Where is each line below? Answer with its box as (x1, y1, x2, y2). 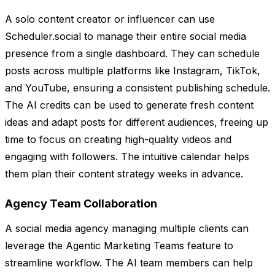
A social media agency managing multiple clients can (5, 222, 249, 235)
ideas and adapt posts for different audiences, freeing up (5, 116, 268, 129)
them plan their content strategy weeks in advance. (5, 168, 243, 180)
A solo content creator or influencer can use (5, 13, 215, 26)
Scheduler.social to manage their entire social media (5, 30, 246, 43)
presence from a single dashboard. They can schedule (5, 47, 260, 60)
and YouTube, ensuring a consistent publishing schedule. (5, 82, 270, 95)
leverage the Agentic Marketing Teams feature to (5, 239, 233, 252)
